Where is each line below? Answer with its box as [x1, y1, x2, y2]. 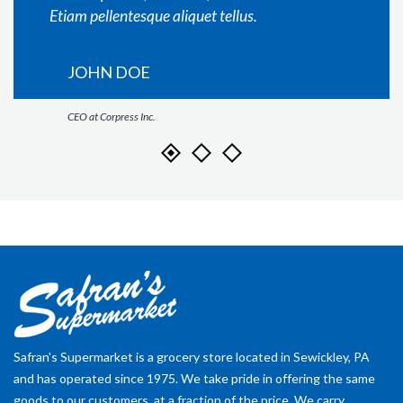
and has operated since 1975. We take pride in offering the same [13, 371, 375, 386]
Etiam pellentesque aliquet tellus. [49, 6, 257, 25]
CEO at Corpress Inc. [67, 110, 156, 123]
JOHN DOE [67, 62, 150, 82]
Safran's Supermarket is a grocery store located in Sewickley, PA [13, 349, 370, 364]
